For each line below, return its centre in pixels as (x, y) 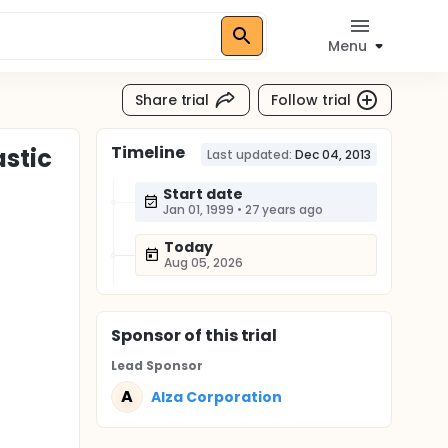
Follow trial (311, 99)
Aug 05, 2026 (203, 262)
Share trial (172, 99)
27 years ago (284, 209)
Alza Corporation (216, 396)
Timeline (148, 152)
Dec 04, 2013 (333, 154)
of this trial (229, 335)
